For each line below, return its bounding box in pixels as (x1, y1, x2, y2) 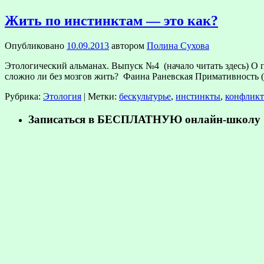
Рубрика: (5, 91, 41, 101)
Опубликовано (5, 40, 64, 51)
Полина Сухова (147, 40, 209, 51)
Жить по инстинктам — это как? (5, 12, 218, 28)
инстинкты (176, 91, 220, 101)
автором (111, 40, 144, 51)
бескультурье (119, 91, 171, 101)
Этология (43, 91, 81, 101)
